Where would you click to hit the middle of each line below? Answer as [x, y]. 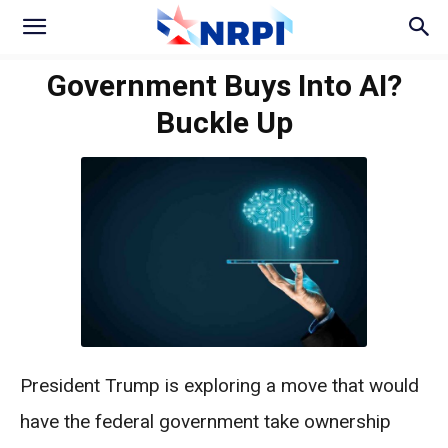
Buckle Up [224, 122]
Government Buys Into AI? [224, 85]
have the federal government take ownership [205, 422]
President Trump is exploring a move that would [219, 386]
